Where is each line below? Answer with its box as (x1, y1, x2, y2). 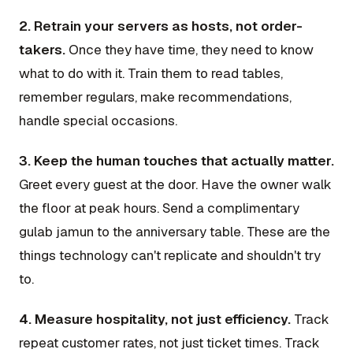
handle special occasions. (19, 111, 177, 129)
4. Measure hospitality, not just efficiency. (19, 310, 291, 329)
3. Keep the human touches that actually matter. (19, 152, 334, 170)
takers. (19, 40, 65, 58)
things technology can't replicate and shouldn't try (19, 247, 321, 265)
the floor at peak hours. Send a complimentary (19, 199, 299, 217)
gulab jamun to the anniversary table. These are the (19, 223, 330, 241)
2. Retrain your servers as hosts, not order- (19, 17, 303, 35)
